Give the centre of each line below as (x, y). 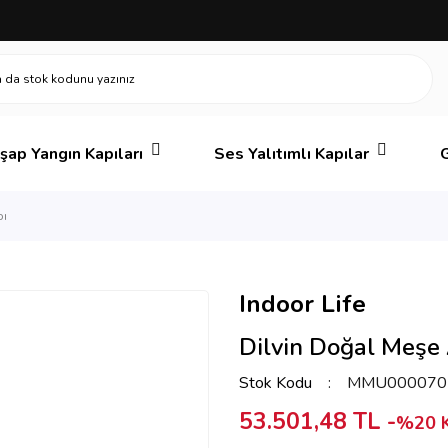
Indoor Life (302, 304)
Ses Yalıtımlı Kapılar (292, 153)
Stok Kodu (275, 383)
